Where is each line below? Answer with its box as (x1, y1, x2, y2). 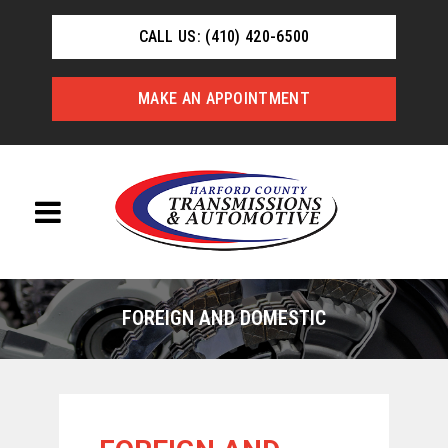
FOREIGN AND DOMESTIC (121, 306, 327, 330)
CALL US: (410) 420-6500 (138, 27, 310, 46)
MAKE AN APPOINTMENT (138, 89, 310, 108)
